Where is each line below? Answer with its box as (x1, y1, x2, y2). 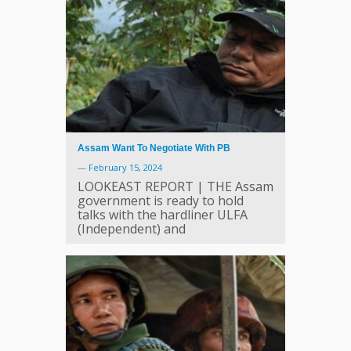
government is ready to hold (78, 191, 244, 209)
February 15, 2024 (89, 161, 162, 173)
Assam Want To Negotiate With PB (78, 143, 230, 153)
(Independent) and (78, 219, 186, 237)
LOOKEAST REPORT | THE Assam (78, 177, 273, 195)
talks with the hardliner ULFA (78, 205, 248, 223)
